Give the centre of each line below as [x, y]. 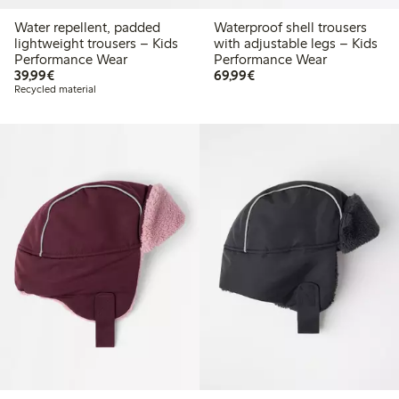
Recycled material [55, 90]
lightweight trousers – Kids [96, 44]
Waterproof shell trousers [290, 28]
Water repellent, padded [87, 28]
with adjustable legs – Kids [295, 44]
